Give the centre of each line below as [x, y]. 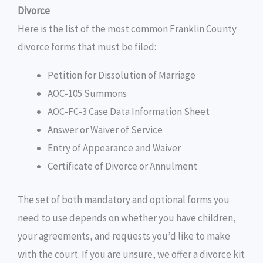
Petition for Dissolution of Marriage [122, 75]
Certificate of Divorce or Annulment [122, 166]
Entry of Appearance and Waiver [114, 148]
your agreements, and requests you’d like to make [124, 236]
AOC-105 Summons [87, 93]
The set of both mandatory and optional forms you [124, 199]
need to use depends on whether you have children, [127, 218]
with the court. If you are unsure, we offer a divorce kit [131, 254]
